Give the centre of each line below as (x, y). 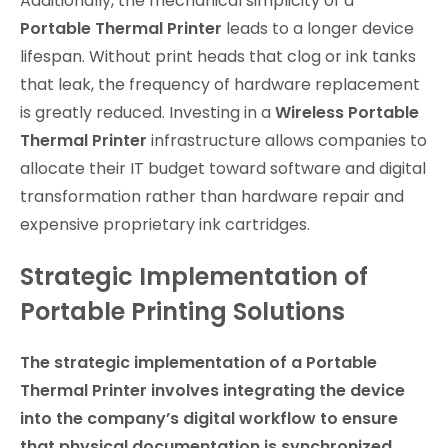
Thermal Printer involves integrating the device (212, 391)
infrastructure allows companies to (287, 141)
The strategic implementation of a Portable (198, 363)
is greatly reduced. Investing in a (147, 113)
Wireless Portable (347, 113)
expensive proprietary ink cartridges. (165, 225)
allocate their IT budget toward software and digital (223, 169)
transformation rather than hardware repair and (212, 197)
